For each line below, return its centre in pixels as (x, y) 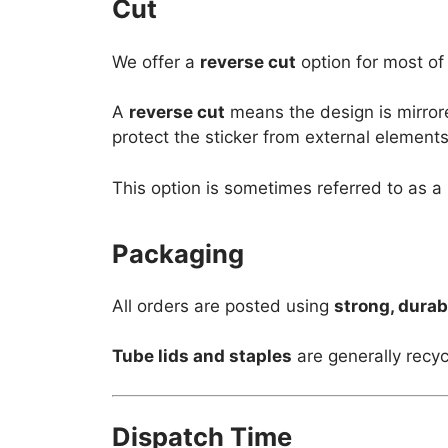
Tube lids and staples (202, 356)
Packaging (178, 253)
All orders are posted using (223, 305)
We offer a (156, 61)
